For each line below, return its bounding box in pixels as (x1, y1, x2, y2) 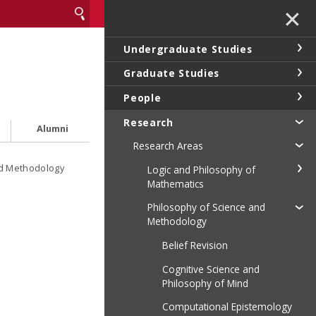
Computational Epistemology (162, 300, 292, 314)
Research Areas (133, 139, 203, 153)
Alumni (37, 122, 69, 135)
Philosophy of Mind (162, 276, 248, 290)
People (123, 90, 162, 104)
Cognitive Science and (162, 262, 260, 276)
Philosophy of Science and (147, 200, 266, 214)
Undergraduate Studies (123, 42, 253, 56)
